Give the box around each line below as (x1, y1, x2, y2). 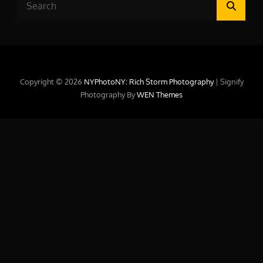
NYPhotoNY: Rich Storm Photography (83, 77, 215, 86)
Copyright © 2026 (19, 77, 84, 86)
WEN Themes (137, 90, 183, 99)
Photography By (80, 90, 137, 99)
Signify (220, 77, 244, 86)
